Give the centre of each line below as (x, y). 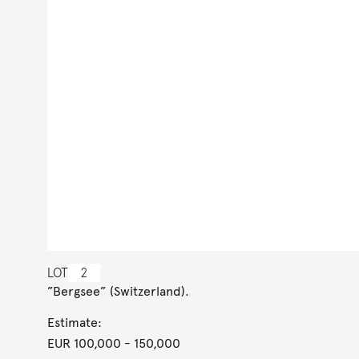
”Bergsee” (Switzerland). (118, 291)
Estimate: (74, 323)
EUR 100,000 (84, 343)
